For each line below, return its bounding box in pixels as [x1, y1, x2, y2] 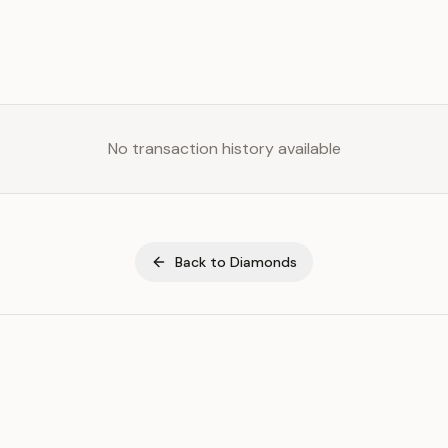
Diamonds [230, 253, 297, 271]
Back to [175, 253, 230, 271]
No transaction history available [107, 138, 341, 159]
